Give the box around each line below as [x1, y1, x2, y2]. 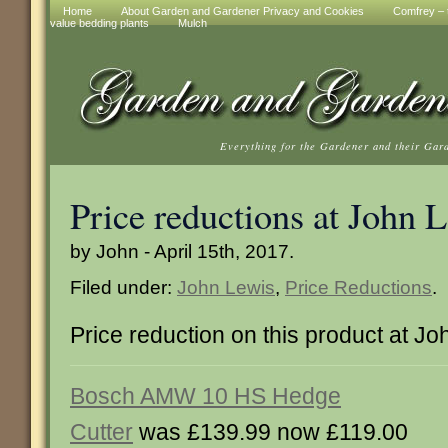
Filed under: [70, 276, 177, 298]
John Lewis [177, 276, 275, 298]
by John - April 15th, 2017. [70, 240, 294, 262]
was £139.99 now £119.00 [133, 419, 408, 445]
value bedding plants [50, 17, 149, 29]
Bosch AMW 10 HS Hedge [70, 383, 341, 409]
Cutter [70, 419, 133, 445]
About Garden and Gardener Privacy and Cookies [121, 5, 364, 17]
